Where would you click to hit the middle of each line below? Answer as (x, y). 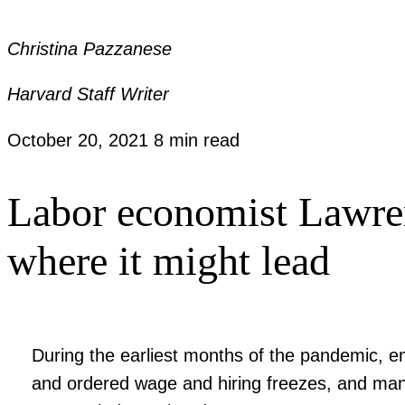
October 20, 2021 (80, 140)
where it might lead (169, 261)
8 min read (197, 140)
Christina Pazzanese (89, 48)
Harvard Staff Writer (88, 94)
